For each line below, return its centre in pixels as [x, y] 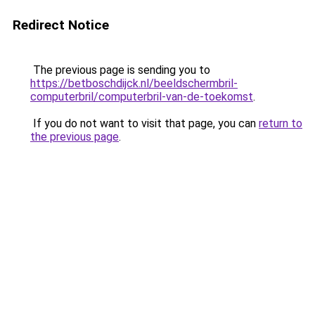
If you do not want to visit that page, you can [144, 123]
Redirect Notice [61, 25]
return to [281, 123]
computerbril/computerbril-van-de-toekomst [142, 97]
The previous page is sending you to [120, 70]
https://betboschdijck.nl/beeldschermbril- [134, 83]
